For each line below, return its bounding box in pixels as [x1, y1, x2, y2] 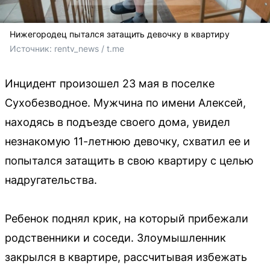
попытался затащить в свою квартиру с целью [5, 154, 254, 167]
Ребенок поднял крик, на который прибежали [5, 212, 248, 225]
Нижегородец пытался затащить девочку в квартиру [10, 28, 230, 39]
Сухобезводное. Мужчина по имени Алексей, [5, 96, 246, 109]
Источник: [10, 43, 54, 54]
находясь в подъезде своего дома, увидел [5, 115, 230, 128]
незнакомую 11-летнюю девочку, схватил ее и [5, 134, 250, 148]
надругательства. [5, 173, 97, 186]
